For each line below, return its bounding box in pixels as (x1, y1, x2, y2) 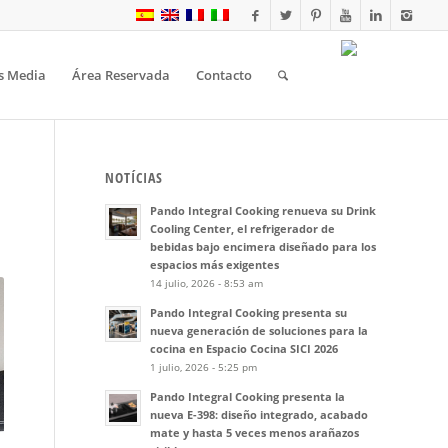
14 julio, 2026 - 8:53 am (150, 276, 264, 290)
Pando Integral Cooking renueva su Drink (150, 203, 377, 218)
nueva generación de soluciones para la (150, 323, 369, 338)
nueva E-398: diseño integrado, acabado (150, 407, 369, 422)
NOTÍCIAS (105, 168, 164, 187)
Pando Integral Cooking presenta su (150, 305, 348, 320)
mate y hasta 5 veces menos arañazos (150, 425, 360, 440)
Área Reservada (71, 66, 170, 84)
